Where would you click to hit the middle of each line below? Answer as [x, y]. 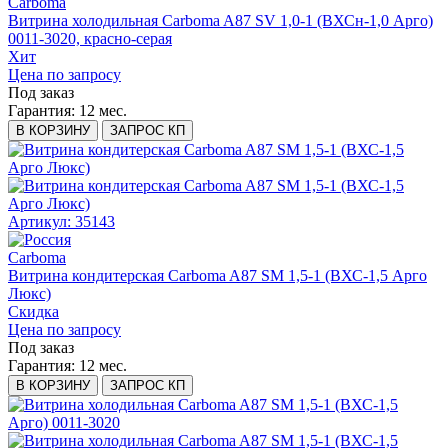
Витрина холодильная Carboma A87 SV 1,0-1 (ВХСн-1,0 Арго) [220, 21]
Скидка [33, 312]
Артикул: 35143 [61, 222]
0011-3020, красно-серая [90, 39]
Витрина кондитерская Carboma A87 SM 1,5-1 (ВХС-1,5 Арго [217, 276]
